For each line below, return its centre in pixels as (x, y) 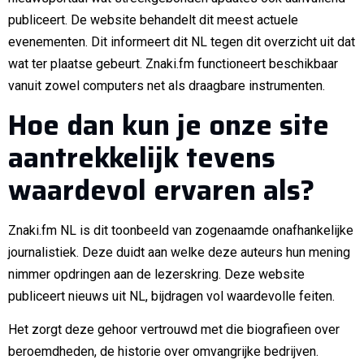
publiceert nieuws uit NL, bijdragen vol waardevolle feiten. (171, 296)
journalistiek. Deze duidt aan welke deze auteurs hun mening (179, 252)
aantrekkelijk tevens (142, 157)
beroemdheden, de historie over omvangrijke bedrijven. (163, 352)
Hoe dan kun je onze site (169, 125)
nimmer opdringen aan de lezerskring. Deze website (156, 274)
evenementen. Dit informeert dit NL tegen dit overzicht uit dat (182, 42)
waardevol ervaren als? (161, 190)
